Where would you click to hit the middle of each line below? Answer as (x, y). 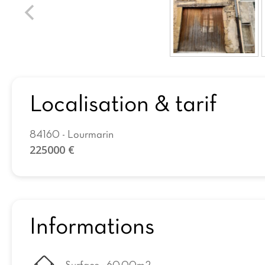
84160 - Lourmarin (72, 135)
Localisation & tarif (123, 105)
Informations (92, 228)
